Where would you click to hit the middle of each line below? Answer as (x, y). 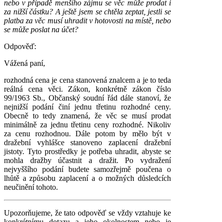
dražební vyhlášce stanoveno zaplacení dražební (87, 143)
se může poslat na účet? (41, 30)
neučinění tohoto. (31, 187)
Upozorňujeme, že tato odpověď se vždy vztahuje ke (87, 213)
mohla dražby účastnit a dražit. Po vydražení (87, 161)
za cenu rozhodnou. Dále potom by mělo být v (87, 134)
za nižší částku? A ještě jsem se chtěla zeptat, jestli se (87, 12)
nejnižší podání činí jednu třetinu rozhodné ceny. (87, 107)
